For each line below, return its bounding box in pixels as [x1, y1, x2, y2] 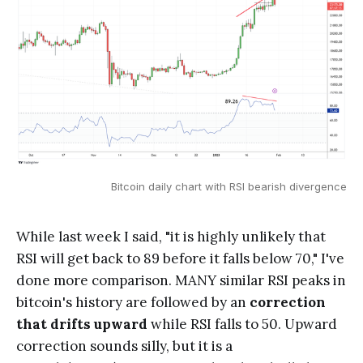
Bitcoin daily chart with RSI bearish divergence [111, 179, 347, 193]
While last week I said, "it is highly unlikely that [16, 227, 326, 246]
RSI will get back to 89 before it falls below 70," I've [16, 249, 344, 267]
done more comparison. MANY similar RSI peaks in [16, 271, 346, 289]
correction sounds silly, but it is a [16, 336, 233, 355]
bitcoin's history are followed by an [16, 293, 250, 311]
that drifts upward [16, 314, 147, 333]
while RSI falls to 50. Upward [147, 314, 337, 333]
